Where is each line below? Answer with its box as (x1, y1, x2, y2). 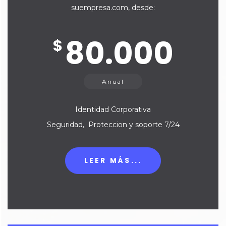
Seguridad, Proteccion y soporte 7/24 (46, 120, 180, 130)
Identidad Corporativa (75, 105, 151, 115)
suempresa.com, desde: (71, 3, 155, 13)
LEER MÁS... (84, 155, 142, 166)
